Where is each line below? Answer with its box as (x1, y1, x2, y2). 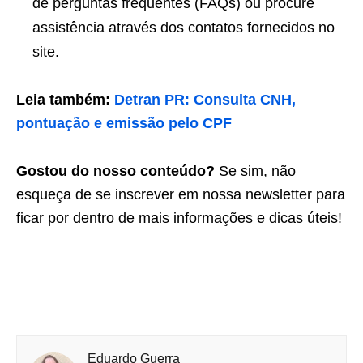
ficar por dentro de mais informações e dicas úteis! (16, 210, 342, 227)
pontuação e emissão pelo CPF (16, 115, 232, 132)
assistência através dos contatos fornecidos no (32, 19, 335, 36)
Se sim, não (215, 163, 296, 180)
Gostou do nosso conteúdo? (16, 163, 215, 180)
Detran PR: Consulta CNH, (114, 92, 296, 109)
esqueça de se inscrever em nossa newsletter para (16, 186, 345, 203)
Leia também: (16, 92, 114, 109)
